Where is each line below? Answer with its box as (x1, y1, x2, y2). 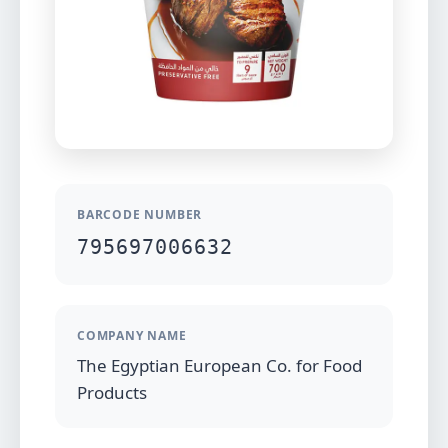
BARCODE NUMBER (77, 206, 203, 223)
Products (77, 381, 147, 404)
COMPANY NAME (77, 327, 187, 344)
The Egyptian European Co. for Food (77, 354, 362, 377)
